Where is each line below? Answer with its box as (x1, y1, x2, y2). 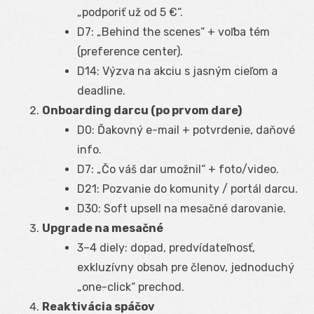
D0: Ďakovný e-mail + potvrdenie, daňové (77, 123, 295, 137)
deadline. (77, 83, 125, 97)
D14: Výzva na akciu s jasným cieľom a (77, 64, 278, 78)
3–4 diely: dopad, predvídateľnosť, (77, 240, 255, 254)
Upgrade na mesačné (42, 221, 163, 235)
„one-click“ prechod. (77, 280, 184, 294)
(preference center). (77, 44, 183, 58)
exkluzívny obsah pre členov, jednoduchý (77, 260, 294, 274)
